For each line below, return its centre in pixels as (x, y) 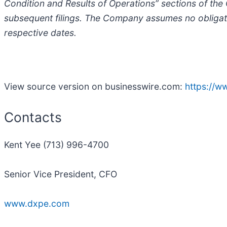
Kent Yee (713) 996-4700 (56, 144)
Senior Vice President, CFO (61, 174)
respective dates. (40, 33)
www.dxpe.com (37, 203)
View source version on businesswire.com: (94, 87)
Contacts (33, 117)
